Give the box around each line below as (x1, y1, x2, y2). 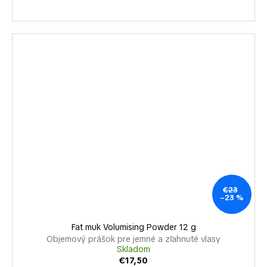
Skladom (117, 243, 150, 254)
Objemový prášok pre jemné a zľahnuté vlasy (46, 233, 221, 244)
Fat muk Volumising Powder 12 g (71, 221, 196, 232)
